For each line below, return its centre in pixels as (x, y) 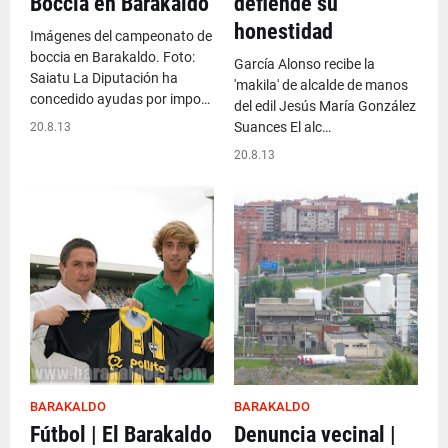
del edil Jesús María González (325, 106)
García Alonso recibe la (304, 64)
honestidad (283, 31)
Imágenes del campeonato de (121, 36)
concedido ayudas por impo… (120, 99)
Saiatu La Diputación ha (104, 78)
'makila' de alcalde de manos (321, 85)
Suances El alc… (282, 127)
